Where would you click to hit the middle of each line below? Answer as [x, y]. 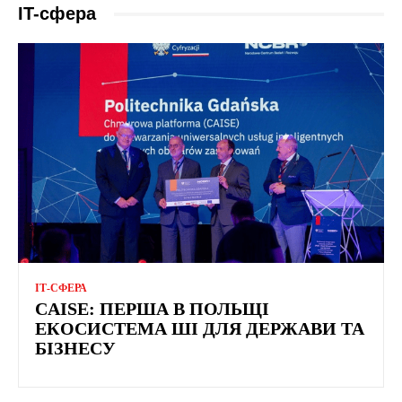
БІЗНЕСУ [75, 349]
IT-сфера [57, 14]
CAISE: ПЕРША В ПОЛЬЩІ [152, 309]
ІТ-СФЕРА [61, 288]
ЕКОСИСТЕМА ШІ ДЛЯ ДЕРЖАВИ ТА [200, 329]
